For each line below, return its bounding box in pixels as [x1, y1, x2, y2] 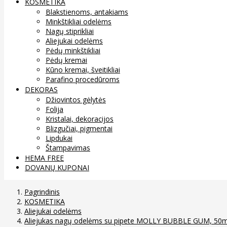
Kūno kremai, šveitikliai [46, 64, 120, 74]
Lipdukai [46, 133, 72, 143]
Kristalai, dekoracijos [46, 113, 113, 124]
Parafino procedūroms [46, 74, 120, 84]
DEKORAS [25, 84, 58, 94]
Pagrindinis [24, 186, 60, 197]
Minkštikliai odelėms [46, 16, 111, 26]
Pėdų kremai [46, 55, 87, 65]
